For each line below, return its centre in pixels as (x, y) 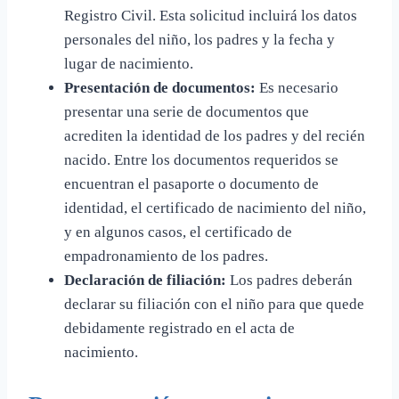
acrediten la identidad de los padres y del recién (215, 136)
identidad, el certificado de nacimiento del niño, (215, 208)
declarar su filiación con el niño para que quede (214, 305)
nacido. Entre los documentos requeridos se (201, 160)
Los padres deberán (289, 281)
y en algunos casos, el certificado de (178, 232)
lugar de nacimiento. (129, 64)
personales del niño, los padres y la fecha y (199, 40)
